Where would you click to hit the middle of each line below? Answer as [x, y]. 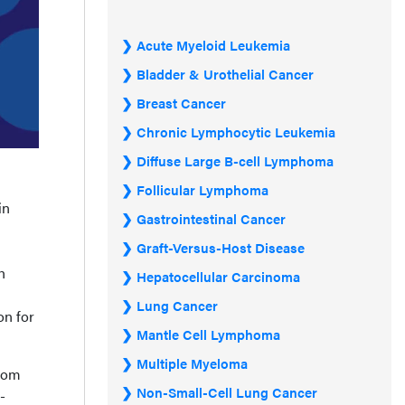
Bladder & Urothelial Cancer [225, 74]
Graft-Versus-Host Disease [221, 247]
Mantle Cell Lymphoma [208, 334]
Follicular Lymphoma [202, 189]
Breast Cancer [181, 103]
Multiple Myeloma [192, 363]
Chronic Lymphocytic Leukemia [236, 132]
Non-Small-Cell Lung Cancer [227, 392]
